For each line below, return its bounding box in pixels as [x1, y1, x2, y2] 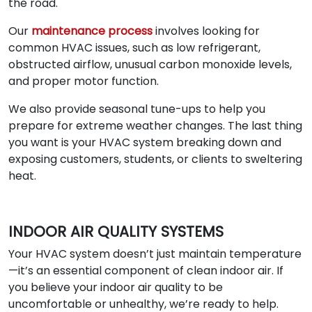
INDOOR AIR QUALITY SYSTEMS [8, 221, 224, 242]
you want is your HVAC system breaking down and [8, 134, 281, 150]
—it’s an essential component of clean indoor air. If [8, 262, 283, 279]
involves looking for [153, 22, 260, 39]
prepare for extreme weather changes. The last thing [8, 117, 302, 134]
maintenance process [31, 22, 153, 39]
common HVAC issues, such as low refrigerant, [8, 39, 260, 56]
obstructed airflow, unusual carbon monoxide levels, [8, 56, 292, 72]
